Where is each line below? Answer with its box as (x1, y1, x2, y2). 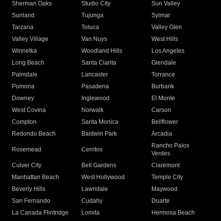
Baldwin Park (81, 130, 117, 138)
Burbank (151, 83, 174, 90)
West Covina (12, 107, 46, 114)
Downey (12, 95, 34, 102)
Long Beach (12, 59, 44, 67)
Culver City (12, 162, 41, 169)
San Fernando (12, 197, 50, 205)
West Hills (151, 36, 178, 43)
